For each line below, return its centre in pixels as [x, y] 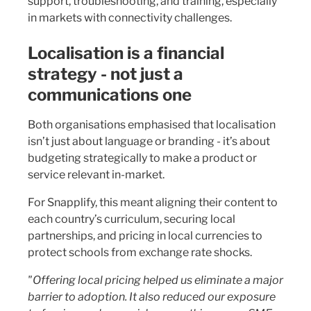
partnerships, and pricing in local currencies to [145, 236]
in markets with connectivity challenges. [130, 18]
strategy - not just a [106, 74]
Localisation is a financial [126, 53]
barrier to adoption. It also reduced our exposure [152, 297]
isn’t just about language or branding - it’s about [149, 141]
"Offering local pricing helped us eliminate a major [155, 280]
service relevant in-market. [96, 175]
